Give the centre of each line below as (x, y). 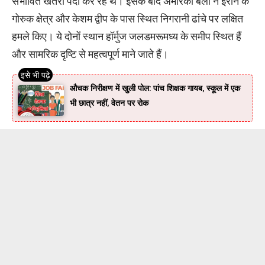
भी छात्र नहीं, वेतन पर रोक (109, 103)
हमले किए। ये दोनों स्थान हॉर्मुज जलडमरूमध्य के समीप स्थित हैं (127, 36)
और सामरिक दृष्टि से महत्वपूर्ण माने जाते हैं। (90, 54)
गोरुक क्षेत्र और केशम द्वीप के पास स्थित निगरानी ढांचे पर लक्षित (127, 19)
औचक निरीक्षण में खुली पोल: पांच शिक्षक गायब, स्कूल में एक (155, 88)
